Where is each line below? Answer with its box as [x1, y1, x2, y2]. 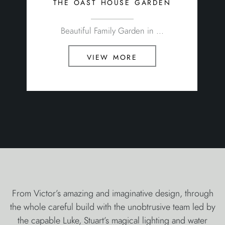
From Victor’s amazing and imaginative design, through [12, 187, 213, 200]
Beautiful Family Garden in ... [60, 25, 164, 37]
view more [86, 49, 138, 63]
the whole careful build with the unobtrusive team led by [10, 200, 215, 213]
